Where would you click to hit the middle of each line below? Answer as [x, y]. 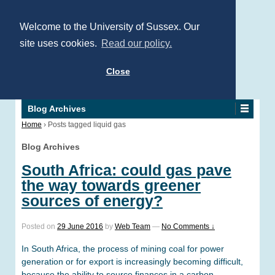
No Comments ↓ [188, 226]
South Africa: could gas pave [126, 170]
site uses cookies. [60, 44]
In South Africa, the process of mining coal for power [123, 249]
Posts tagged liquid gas [87, 125]
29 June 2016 [80, 226]
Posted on [39, 226]
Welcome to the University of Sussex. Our [110, 27]
